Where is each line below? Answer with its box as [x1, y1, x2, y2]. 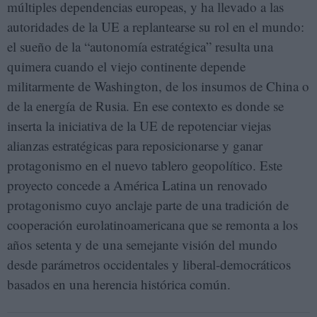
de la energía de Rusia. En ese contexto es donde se [7, 97, 284, 115]
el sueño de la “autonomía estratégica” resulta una [7, 38, 273, 55]
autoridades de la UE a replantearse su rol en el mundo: [7, 18, 304, 35]
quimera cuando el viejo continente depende [7, 57, 246, 75]
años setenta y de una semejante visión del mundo [7, 236, 277, 253]
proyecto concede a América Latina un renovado [7, 176, 267, 194]
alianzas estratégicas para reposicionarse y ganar [7, 137, 263, 154]
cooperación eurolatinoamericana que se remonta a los [7, 216, 298, 234]
